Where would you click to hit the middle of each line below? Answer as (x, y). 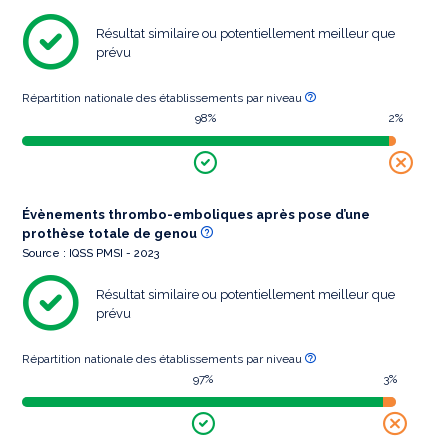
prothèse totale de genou (111, 234)
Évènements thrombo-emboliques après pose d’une (196, 215)
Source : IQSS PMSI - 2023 (91, 254)
